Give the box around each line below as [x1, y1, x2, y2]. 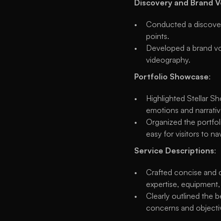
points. [146, 31, 169, 41]
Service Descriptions [134, 146, 214, 155]
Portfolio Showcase [134, 72, 209, 81]
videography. [146, 55, 190, 65]
